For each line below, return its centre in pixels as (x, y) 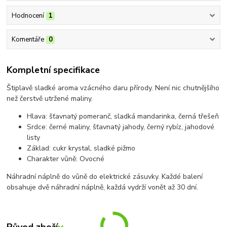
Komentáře (28, 39)
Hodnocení (28, 15)
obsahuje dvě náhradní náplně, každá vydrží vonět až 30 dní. (103, 187)
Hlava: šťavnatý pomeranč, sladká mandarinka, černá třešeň (123, 117)
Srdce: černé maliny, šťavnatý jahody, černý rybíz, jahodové (121, 127)
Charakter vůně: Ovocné (66, 159)
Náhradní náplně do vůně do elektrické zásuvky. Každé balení (105, 177)
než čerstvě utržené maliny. (50, 99)
